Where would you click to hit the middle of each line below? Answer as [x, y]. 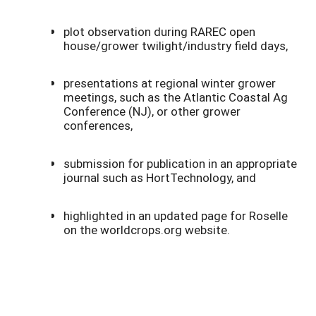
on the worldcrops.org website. [147, 229]
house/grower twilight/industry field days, [176, 45]
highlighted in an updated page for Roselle [176, 215]
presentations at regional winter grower [170, 83]
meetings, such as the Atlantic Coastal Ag [176, 97]
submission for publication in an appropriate [180, 163]
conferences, [98, 126]
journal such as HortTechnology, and [160, 177]
